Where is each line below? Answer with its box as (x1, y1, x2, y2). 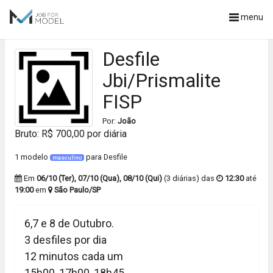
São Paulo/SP (54, 185, 101, 194)
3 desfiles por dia (24, 233, 107, 246)
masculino (52, 154, 82, 161)
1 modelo (15, 152, 50, 161)
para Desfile (84, 152, 127, 161)
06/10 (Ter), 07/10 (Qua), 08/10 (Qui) (37, 174, 162, 183)
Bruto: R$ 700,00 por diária (15, 128, 127, 140)
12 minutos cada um (24, 250, 123, 263)
